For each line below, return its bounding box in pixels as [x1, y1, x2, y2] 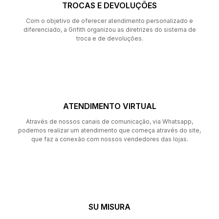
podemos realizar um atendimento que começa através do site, [18, 126, 201, 134]
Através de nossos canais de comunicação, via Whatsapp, [26, 117, 193, 125]
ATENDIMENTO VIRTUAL [63, 101, 156, 111]
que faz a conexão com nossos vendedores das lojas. [31, 135, 188, 143]
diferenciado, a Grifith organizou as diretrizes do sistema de [23, 25, 196, 33]
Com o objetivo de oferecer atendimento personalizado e [26, 17, 193, 24]
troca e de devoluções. [76, 34, 143, 42]
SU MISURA [88, 201, 131, 212]
